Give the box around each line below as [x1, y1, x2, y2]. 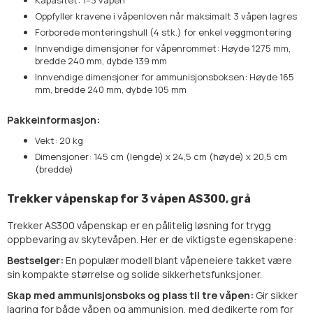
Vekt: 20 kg [35, 134, 83, 147]
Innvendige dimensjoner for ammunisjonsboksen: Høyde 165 [35, 71, 294, 84]
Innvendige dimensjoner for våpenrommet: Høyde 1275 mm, [35, 42, 291, 55]
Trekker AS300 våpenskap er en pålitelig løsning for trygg [7, 219, 271, 233]
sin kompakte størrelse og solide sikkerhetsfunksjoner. [7, 268, 262, 282]
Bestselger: [7, 254, 64, 268]
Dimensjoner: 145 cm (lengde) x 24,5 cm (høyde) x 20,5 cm [35, 150, 287, 163]
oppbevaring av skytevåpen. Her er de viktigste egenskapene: [7, 233, 296, 247]
